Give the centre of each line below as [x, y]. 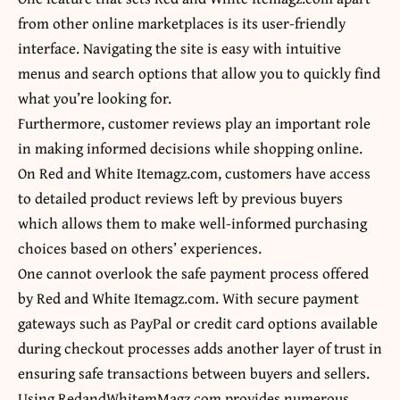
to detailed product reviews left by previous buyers [180, 198]
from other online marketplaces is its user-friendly [182, 23]
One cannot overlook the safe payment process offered [193, 273]
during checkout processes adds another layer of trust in [200, 348]
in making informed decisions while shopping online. [190, 148]
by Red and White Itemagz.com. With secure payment [188, 298]
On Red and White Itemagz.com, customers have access [194, 173]
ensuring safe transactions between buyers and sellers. [194, 373]
